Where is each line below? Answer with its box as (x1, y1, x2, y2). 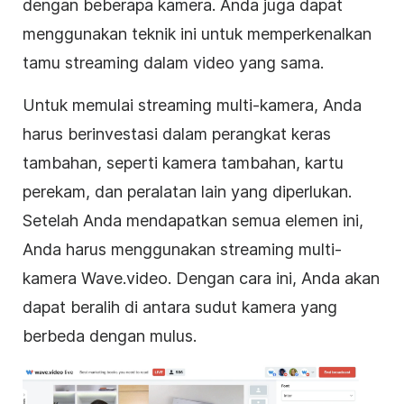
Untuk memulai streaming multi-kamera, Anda (23, 95, 362, 115)
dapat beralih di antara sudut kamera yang (23, 297, 337, 317)
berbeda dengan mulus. (23, 326, 197, 345)
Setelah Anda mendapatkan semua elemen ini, (23, 210, 363, 230)
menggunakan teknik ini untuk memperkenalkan (23, 23, 372, 43)
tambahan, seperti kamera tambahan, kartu (23, 152, 344, 172)
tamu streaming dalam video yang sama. (23, 52, 324, 72)
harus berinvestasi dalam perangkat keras (23, 124, 331, 143)
